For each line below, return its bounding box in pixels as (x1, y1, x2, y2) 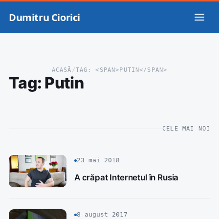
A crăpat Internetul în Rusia (74, 173, 179, 183)
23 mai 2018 (77, 156, 120, 164)
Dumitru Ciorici (9, 10, 80, 24)
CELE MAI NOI (162, 125, 210, 132)
